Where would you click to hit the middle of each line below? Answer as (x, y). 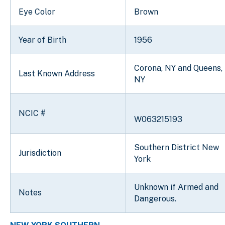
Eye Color (37, 12)
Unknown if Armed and (176, 187)
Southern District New (177, 147)
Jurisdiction (40, 153)
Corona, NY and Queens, (178, 68)
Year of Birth (42, 40)
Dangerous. (155, 198)
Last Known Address (57, 73)
